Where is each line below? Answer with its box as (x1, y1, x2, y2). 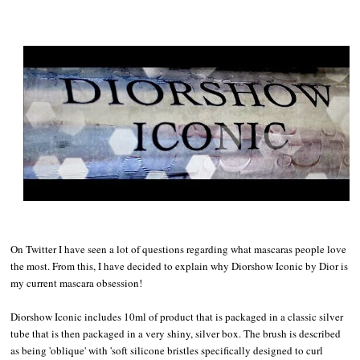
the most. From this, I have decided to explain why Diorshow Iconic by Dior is (10, 259, 349, 274)
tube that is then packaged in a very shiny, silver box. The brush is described (10, 326, 342, 342)
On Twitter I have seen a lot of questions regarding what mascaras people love (10, 242, 347, 257)
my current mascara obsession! (10, 276, 143, 291)
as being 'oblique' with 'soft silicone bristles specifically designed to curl (10, 343, 324, 358)
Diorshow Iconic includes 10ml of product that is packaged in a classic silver (10, 309, 344, 325)
